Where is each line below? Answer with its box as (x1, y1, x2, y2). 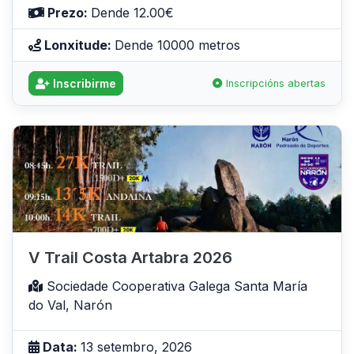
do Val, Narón (28, 296, 112, 313)
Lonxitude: (41, 37, 115, 54)
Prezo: (44, 5, 91, 21)
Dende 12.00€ (91, 5, 174, 21)
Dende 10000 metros (115, 37, 240, 54)
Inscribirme (50, 77, 116, 91)
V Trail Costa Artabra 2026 (28, 247, 232, 267)
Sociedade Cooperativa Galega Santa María (43, 277, 307, 294)
